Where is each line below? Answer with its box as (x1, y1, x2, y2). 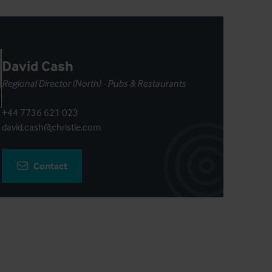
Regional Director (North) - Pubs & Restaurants (1, 77, 186, 89)
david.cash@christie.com (1, 121, 101, 133)
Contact (33, 160, 67, 172)
